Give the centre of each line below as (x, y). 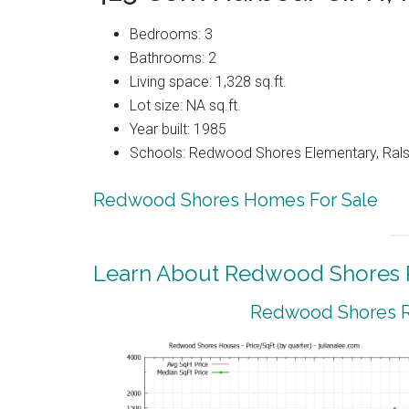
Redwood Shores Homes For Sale (236, 200)
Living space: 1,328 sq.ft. (208, 82)
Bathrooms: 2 (173, 58)
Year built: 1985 (178, 129)
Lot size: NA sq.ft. (185, 105)
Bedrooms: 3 (171, 34)
